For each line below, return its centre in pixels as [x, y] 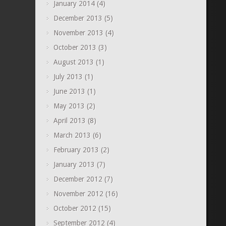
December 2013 [78, 18]
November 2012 [78, 194]
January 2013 [74, 164]
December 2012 [78, 179]
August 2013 [73, 62]
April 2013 [69, 121]
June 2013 [69, 91]
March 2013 [72, 135]
